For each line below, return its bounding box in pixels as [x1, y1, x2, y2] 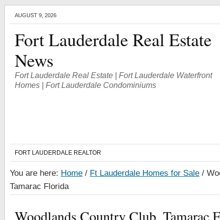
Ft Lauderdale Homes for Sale [90, 168, 199, 178]
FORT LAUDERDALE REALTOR [15, 149, 101, 156]
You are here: [10, 168, 61, 178]
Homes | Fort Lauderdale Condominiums [15, 81, 156, 89]
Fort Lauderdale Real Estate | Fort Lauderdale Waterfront [15, 71, 212, 80]
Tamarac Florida [10, 181, 69, 191]
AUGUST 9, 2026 [15, 12, 56, 18]
